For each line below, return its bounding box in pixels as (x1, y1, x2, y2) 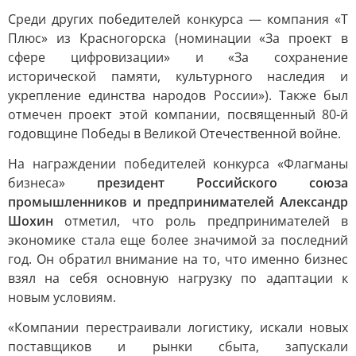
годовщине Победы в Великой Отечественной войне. (8, 125, 341, 142)
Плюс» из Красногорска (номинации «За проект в (8, 29, 348, 47)
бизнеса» (8, 174, 97, 192)
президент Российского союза (97, 174, 348, 192)
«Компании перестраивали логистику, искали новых (8, 319, 348, 336)
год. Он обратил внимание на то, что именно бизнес (8, 250, 348, 268)
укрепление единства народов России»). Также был (8, 87, 348, 104)
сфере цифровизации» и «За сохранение (8, 48, 348, 66)
